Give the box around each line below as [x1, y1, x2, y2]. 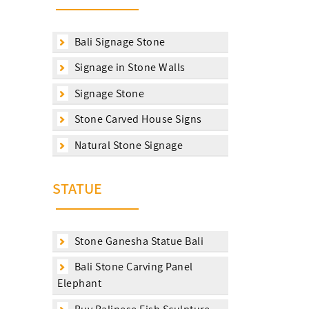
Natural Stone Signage [72, 137, 183, 152]
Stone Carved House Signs [72, 112, 202, 126]
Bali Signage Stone [72, 34, 166, 49]
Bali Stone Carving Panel [72, 259, 193, 274]
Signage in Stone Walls [72, 60, 186, 74]
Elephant [57, 276, 101, 290]
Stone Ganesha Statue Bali [72, 233, 203, 248]
